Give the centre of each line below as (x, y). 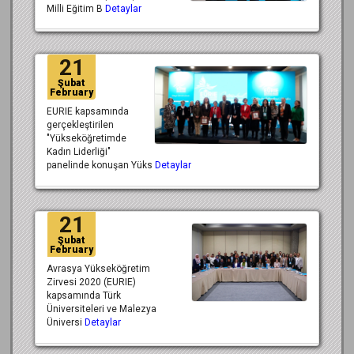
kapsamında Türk (84, 295)
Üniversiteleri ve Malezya (102, 309)
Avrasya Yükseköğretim (98, 268)
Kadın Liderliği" (79, 152)
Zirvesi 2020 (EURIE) (91, 282)
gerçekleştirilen (80, 125)
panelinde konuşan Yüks (101, 166)
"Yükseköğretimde (87, 139)
